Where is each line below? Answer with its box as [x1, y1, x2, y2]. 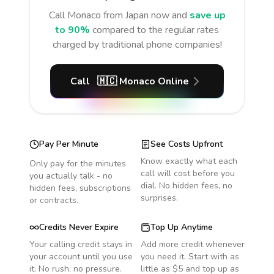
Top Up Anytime [150, 221, 213, 233]
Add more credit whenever [141, 239, 245, 250]
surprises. [141, 192, 178, 204]
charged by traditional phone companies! [52, 38, 222, 51]
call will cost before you [141, 168, 235, 179]
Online [155, 75, 189, 88]
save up [189, 9, 226, 22]
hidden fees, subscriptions [29, 182, 131, 194]
